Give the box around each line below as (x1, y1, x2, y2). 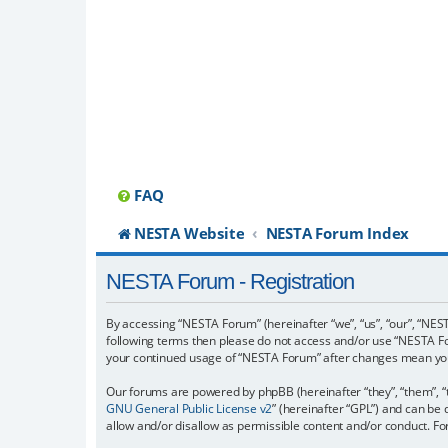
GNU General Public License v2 (106, 399, 273, 417)
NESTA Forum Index (265, 223, 410, 244)
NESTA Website (134, 223, 245, 244)
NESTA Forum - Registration (106, 269, 354, 295)
